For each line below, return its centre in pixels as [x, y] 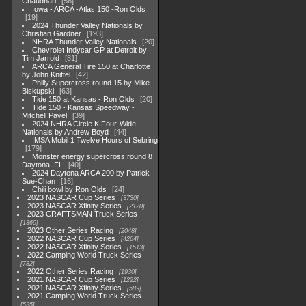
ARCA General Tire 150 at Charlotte [92, 66]
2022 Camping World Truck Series [85, 255]
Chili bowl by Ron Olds [70, 189]
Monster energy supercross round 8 [93, 156]
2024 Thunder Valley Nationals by [88, 25]
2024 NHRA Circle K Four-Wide [84, 124]
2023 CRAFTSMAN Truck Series [83, 214]
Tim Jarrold [41, 58]
